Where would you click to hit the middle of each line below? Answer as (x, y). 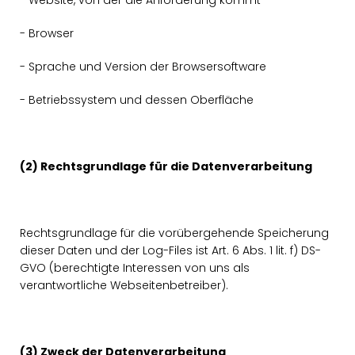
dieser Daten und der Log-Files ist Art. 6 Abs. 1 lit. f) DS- (170, 250)
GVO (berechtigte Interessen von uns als (135, 268)
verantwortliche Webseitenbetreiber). (124, 285)
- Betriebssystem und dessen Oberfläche (137, 100)
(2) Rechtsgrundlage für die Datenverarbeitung (166, 166)
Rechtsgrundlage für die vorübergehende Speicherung (174, 233)
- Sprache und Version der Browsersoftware (143, 67)
